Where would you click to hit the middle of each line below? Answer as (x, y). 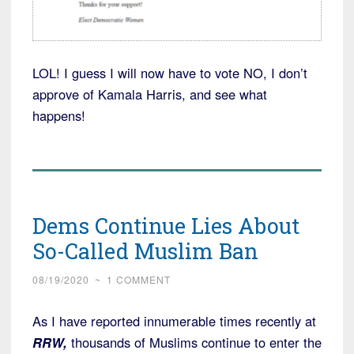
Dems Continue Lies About (166, 225)
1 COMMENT (139, 279)
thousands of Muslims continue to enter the (194, 342)
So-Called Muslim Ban (145, 250)
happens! (59, 115)
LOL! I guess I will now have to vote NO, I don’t (170, 72)
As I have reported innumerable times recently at (174, 320)
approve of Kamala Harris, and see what (150, 94)
